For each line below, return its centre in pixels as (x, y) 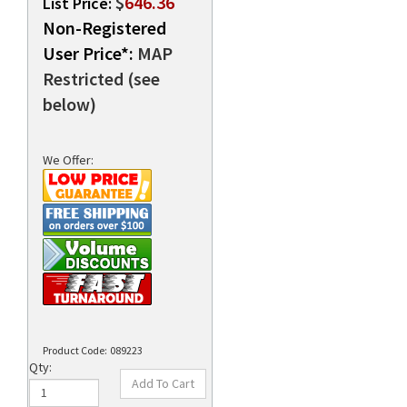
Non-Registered (104, 28)
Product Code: (75, 350)
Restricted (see (101, 79)
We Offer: (68, 160)
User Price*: (88, 53)
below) (69, 104)
